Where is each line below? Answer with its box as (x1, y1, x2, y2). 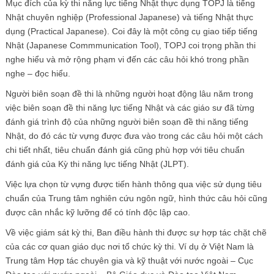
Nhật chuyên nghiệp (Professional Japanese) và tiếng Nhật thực (5, 12, 253, 22)
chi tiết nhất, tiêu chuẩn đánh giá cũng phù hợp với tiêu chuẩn (5, 144, 245, 155)
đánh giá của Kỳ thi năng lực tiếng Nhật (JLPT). (5, 158, 189, 169)
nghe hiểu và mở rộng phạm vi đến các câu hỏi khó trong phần (5, 54, 249, 64)
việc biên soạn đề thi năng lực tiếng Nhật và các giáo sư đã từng (5, 102, 254, 113)
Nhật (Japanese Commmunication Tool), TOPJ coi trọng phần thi (5, 40, 256, 50)
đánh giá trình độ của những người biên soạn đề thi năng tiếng (5, 116, 248, 127)
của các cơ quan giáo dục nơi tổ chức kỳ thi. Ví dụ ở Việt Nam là (5, 241, 254, 251)
